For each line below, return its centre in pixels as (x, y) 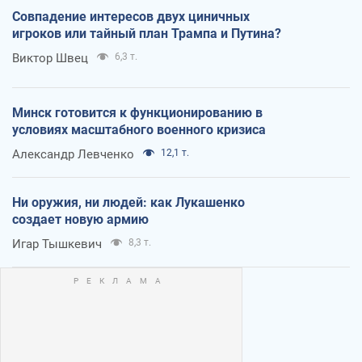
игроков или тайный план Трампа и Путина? (147, 33)
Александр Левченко (73, 154)
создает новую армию (80, 219)
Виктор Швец (50, 58)
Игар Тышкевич (57, 244)
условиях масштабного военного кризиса (139, 129)
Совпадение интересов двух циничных (131, 16)
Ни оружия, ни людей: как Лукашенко (128, 202)
